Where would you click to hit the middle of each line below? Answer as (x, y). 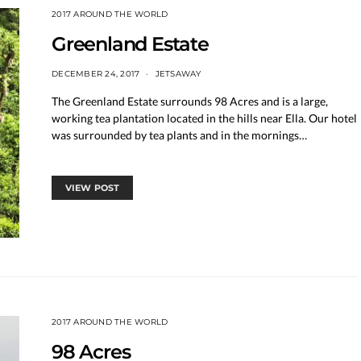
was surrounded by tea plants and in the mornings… (179, 135)
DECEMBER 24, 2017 (96, 73)
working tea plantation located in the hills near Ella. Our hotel (204, 118)
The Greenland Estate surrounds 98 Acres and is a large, (190, 101)
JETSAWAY (178, 73)
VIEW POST (93, 187)
